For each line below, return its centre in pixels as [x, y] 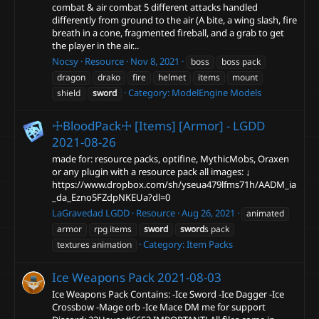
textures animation [94, 244]
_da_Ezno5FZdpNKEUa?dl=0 [111, 198]
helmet [172, 77]
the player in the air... [95, 46]
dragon [71, 77]
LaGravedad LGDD [91, 213]
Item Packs [210, 244]
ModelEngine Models [216, 92]
